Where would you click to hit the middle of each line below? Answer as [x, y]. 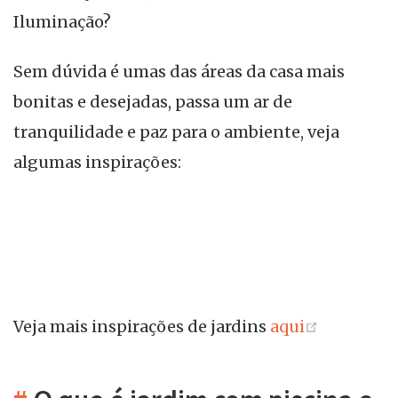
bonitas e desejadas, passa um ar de [153, 101]
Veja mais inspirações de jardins [142, 327]
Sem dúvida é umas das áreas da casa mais [179, 71]
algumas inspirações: [97, 162]
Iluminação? [62, 22]
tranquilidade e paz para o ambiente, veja [176, 131]
